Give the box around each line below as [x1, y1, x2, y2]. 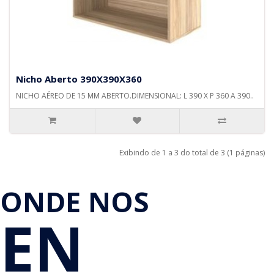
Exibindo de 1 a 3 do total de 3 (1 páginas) [119, 147, 265, 158]
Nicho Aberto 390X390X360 [16, 73, 142, 85]
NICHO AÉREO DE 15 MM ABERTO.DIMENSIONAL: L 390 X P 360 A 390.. [16, 91, 254, 101]
